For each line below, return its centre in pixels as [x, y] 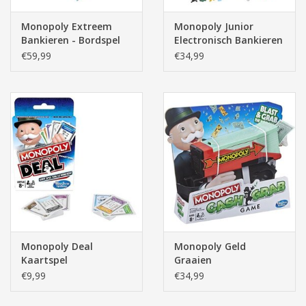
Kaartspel [44, 260]
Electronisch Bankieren [228, 40]
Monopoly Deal [57, 246]
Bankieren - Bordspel [71, 40]
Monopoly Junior [214, 27]
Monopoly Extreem [67, 27]
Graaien [193, 260]
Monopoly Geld [210, 246]
